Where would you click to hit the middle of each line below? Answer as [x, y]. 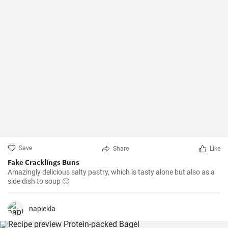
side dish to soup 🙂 [38, 181]
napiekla [42, 209]
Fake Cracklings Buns [44, 162]
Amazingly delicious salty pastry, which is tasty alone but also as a [111, 172]
